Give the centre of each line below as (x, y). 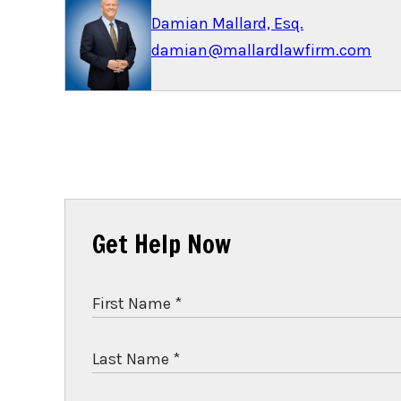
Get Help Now (162, 244)
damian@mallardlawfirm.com (261, 51)
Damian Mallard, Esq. (227, 24)
